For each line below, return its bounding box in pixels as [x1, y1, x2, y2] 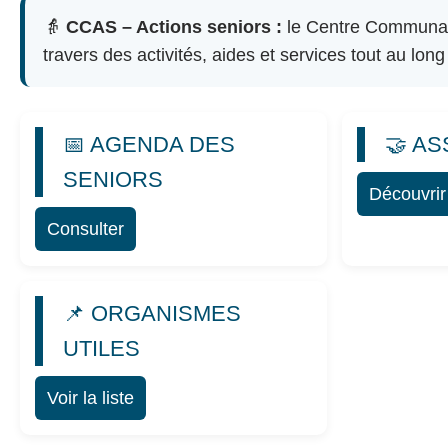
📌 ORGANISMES [63, 300, 241, 326]
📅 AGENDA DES [63, 131, 235, 157]
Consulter [47, 218, 124, 239]
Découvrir [368, 183, 446, 204]
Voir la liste [47, 387, 134, 408]
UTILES [63, 335, 140, 361]
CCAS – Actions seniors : [66, 16, 282, 37]
